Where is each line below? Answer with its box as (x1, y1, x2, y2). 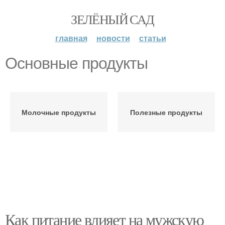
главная (55, 32, 87, 44)
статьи (139, 32, 166, 44)
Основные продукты (5, 54, 148, 72)
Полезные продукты (130, 107, 202, 117)
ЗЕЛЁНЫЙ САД (71, 11, 154, 28)
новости (96, 32, 130, 44)
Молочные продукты (22, 107, 96, 117)
